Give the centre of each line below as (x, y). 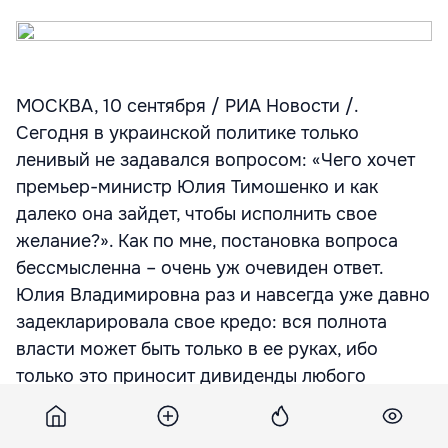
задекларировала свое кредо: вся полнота (201, 322)
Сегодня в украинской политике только (187, 133)
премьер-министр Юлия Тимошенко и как (197, 187)
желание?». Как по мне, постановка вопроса (207, 241)
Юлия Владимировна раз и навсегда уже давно (223, 295)
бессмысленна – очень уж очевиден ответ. (199, 268)
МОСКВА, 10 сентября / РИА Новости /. (187, 106)
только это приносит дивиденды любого (191, 376)
